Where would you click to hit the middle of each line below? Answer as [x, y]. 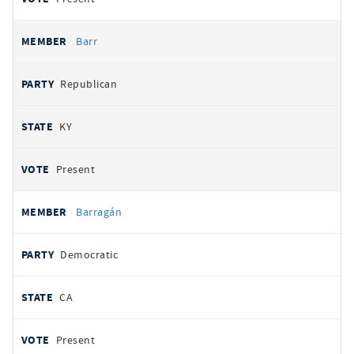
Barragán [99, 212]
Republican [89, 84]
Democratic [89, 254]
